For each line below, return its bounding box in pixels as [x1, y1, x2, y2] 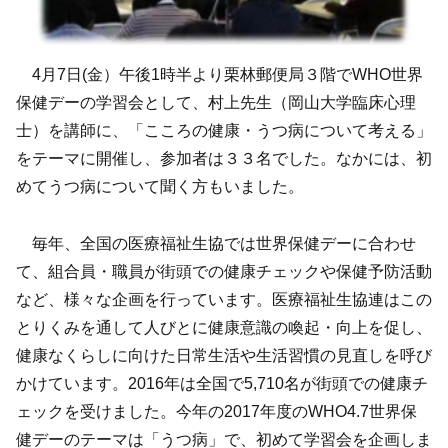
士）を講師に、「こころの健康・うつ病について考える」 [16, 122, 432, 140]
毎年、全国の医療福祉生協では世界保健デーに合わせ [16, 234, 416, 252]
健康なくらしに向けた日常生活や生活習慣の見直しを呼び [16, 346, 432, 364]
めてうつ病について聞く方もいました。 [16, 178, 304, 196]
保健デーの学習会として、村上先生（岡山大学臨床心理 [16, 94, 416, 112]
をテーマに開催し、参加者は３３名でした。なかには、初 [16, 150, 432, 168]
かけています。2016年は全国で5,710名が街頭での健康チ [16, 374, 428, 392]
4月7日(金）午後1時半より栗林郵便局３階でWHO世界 [16, 66, 423, 84]
